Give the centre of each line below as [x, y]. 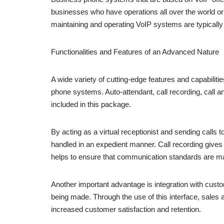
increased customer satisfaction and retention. [126, 209]
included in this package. [91, 104]
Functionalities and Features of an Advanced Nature [135, 52]
